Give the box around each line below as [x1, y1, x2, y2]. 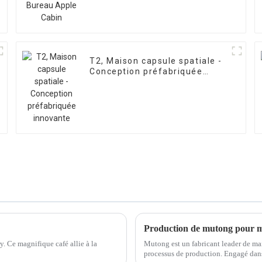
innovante [89, 77, 135, 87]
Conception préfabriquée [89, 67, 203, 77]
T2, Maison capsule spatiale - [89, 56, 222, 66]
